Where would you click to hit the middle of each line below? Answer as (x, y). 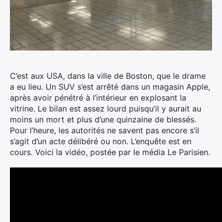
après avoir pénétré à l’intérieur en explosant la (98, 98)
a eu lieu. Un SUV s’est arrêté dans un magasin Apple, (110, 87)
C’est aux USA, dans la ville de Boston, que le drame (108, 76)
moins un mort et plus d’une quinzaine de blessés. (103, 119)
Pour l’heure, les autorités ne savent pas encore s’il (105, 130)
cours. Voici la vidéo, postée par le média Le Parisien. (110, 152)
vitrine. (23, 109)
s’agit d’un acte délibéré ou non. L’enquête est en (101, 141)
